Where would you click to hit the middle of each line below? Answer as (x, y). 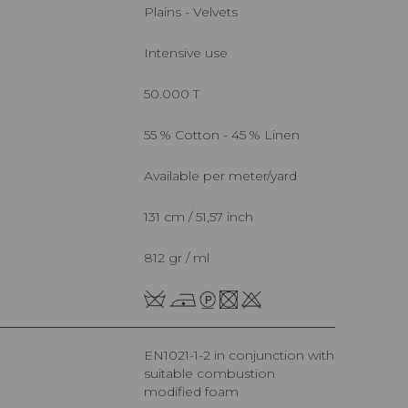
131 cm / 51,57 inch (201, 216)
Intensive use (188, 52)
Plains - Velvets (196, 11)
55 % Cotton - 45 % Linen (225, 134)
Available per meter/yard (225, 175)
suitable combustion (209, 374)
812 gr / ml (181, 257)
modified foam (191, 392)
